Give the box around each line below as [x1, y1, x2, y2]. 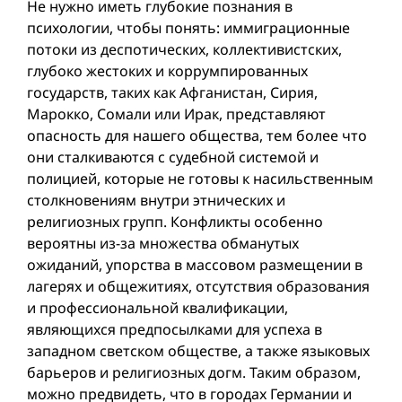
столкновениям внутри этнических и [27, 190, 285, 210]
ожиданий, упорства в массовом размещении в [27, 255, 363, 275]
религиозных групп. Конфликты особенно [27, 212, 323, 232]
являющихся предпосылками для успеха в [27, 319, 322, 339]
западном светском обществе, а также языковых [27, 341, 370, 361]
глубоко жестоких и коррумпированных [27, 61, 308, 81]
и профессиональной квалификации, [27, 298, 288, 318]
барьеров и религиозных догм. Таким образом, [27, 363, 361, 382]
